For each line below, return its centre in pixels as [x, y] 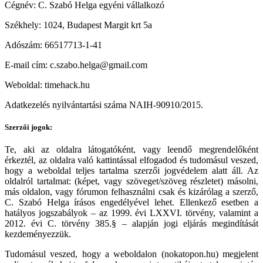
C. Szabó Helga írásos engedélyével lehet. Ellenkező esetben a [131, 203]
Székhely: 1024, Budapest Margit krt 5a [78, 25]
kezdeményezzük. [38, 234]
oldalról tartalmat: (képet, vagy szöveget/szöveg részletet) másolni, [131, 181]
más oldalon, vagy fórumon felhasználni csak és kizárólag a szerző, [131, 192]
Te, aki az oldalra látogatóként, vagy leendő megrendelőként [131, 150]
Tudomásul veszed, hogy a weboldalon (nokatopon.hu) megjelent [131, 254]
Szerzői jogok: [28, 127]
